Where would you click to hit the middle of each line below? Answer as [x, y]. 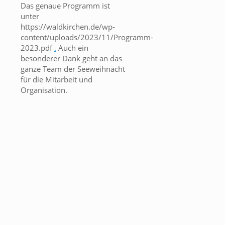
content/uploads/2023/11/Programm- [87, 37]
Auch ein [72, 48]
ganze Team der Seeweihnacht [73, 69]
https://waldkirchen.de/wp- [68, 27]
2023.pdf [37, 48]
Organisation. [44, 90]
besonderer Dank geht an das [71, 59]
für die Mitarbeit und [57, 80]
